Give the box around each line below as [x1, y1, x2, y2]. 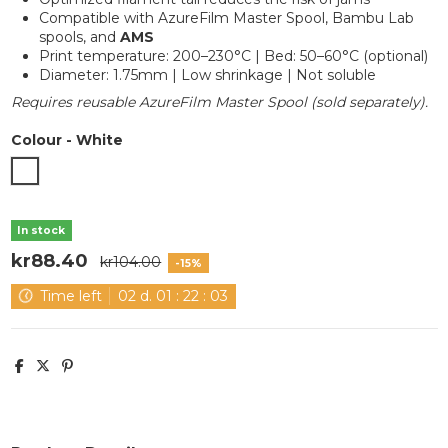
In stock [17, 224, 66, 238]
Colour [10, 130, 62, 149]
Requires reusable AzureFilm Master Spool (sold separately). [10, 93, 428, 112]
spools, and [38, 28, 120, 47]
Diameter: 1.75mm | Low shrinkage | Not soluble [38, 66, 376, 85]
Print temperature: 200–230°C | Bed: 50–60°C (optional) [38, 47, 428, 66]
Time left [39, 287, 102, 306]
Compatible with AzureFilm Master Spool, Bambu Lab [38, 9, 414, 28]
